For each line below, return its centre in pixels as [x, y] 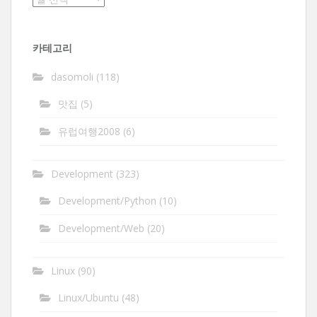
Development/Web [101, 229]
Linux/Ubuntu [88, 298]
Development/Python [107, 201]
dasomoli [72, 77]
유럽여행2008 [89, 132]
